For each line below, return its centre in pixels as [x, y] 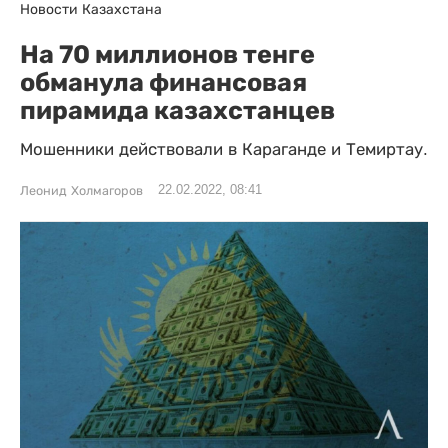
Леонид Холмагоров [81, 191]
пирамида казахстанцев [177, 110]
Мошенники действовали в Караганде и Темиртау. [224, 149]
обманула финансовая [163, 82]
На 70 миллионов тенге [167, 54]
